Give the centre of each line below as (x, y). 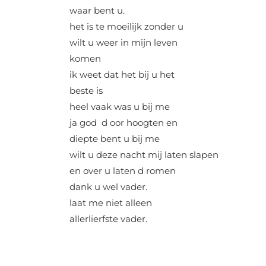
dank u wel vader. (108, 187)
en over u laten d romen (123, 171)
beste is (86, 91)
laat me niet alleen (111, 203)
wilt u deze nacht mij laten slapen (144, 155)
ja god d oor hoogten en (123, 123)
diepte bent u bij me (115, 139)
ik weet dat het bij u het (122, 75)
